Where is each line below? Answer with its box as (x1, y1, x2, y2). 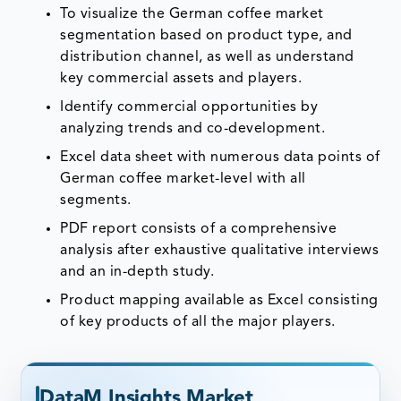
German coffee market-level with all (60, 172, 306, 187)
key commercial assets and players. (60, 72, 303, 87)
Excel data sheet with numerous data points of (60, 150, 380, 166)
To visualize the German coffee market (60, 7, 324, 22)
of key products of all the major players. (60, 315, 336, 330)
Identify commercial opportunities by (60, 100, 319, 115)
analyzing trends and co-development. (60, 122, 326, 137)
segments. (60, 193, 132, 209)
